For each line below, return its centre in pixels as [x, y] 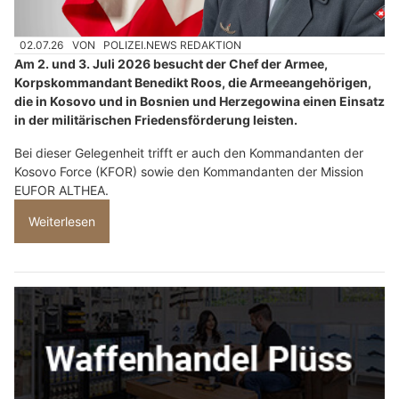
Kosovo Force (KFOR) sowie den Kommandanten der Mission [189, 172]
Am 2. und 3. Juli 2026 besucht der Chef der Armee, [171, 64]
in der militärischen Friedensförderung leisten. [156, 120]
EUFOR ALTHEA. [61, 191]
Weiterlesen [62, 222]
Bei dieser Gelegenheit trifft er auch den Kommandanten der [189, 153]
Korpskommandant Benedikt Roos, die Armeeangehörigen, [193, 83]
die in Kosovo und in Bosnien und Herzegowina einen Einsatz [199, 102]
